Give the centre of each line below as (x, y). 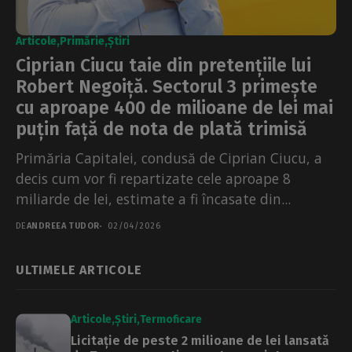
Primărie (82, 42)
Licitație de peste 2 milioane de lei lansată (200, 341)
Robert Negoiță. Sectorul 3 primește (167, 87)
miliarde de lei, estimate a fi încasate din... (153, 199)
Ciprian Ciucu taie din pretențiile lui (163, 66)
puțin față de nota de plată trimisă (161, 129)
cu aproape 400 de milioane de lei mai (174, 108)
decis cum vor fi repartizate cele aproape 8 (153, 179)
